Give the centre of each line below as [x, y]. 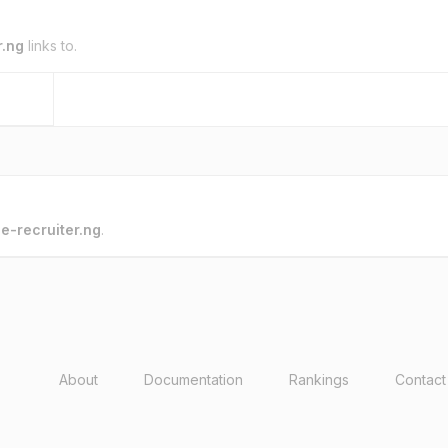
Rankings [319, 379]
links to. [50, 45]
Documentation [193, 379]
